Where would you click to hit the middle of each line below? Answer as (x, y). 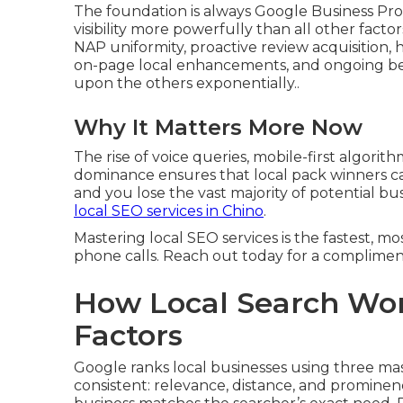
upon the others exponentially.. (187, 83)
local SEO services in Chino (169, 211)
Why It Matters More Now (218, 127)
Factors (128, 335)
